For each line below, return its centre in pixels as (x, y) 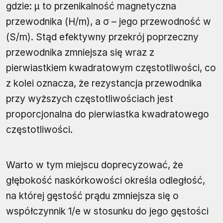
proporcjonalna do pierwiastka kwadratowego (108, 114)
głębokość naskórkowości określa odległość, (106, 180)
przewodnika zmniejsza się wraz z (80, 52)
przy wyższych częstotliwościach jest (90, 99)
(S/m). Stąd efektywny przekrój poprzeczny (102, 37)
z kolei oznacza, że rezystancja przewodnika (104, 83)
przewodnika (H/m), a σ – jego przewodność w (109, 21)
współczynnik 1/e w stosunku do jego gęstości (107, 211)
